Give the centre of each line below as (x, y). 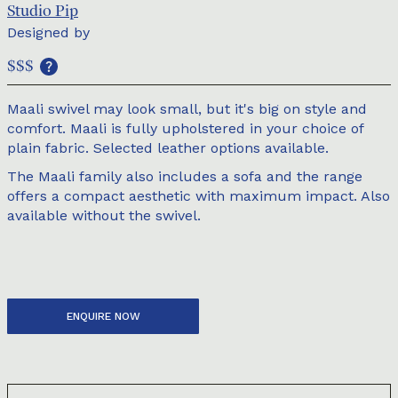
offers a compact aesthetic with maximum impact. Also (199, 196)
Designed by (48, 32)
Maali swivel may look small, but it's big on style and (187, 109)
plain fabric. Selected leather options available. (168, 148)
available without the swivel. (104, 215)
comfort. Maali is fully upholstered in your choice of (185, 128)
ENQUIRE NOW (103, 316)
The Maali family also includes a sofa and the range (185, 176)
